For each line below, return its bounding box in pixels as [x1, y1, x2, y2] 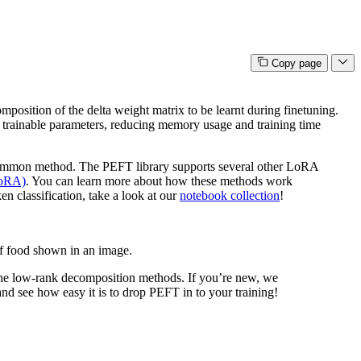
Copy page [271, 57, 322, 70]
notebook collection [180, 189, 280, 203]
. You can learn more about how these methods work [26, 174, 293, 189]
